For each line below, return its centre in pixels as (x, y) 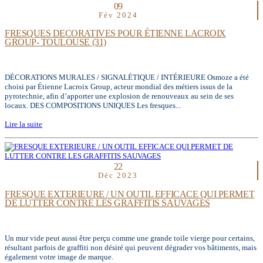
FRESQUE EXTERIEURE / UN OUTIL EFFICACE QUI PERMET (130, 194)
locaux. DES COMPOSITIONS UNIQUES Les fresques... (93, 106)
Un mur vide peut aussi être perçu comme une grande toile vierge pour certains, (130, 238)
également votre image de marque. (59, 257)
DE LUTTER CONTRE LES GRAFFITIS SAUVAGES (107, 203)
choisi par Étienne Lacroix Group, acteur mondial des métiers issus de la (119, 87)
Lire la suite (23, 124)
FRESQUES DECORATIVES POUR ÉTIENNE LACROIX (115, 33)
